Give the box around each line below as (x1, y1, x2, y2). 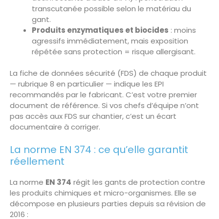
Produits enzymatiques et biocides (32, 24, 169, 35)
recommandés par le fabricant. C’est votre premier (10, 89, 197, 100)
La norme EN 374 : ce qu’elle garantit (10, 142, 188, 156)
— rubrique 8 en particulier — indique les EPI (10, 79, 164, 89)
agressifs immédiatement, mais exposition (32, 35, 188, 46)
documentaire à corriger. (10, 122, 100, 132)
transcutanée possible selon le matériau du (32, 3, 191, 14)
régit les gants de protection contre (71, 176, 205, 187)
